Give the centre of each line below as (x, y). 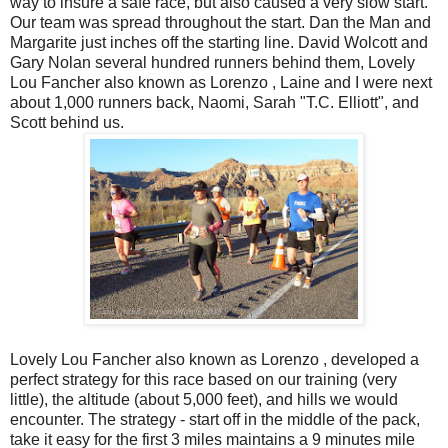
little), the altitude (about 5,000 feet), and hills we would (204, 400)
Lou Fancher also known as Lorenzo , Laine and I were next (221, 83)
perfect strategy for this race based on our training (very (203, 380)
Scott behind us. (67, 123)
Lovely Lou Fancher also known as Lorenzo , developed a (214, 360)
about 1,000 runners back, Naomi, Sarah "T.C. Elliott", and (214, 103)
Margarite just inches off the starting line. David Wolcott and (219, 43)
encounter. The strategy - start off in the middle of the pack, (215, 420)
